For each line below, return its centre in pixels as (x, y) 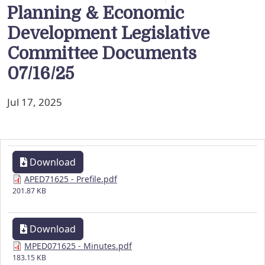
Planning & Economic (96, 14)
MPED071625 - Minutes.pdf (78, 246)
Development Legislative (108, 34)
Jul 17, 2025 (35, 102)
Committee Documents (102, 54)
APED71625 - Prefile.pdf (71, 179)
